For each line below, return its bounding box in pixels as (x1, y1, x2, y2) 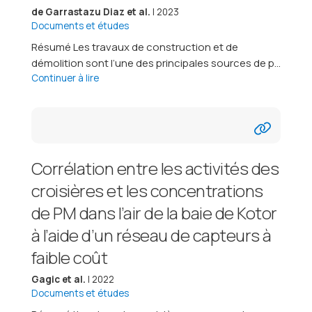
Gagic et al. (31, 272, 86, 286)
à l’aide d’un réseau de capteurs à (31, 223, 272, 247)
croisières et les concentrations (31, 178, 263, 202)
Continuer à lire (31, 71, 99, 84)
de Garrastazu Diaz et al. (31, 5, 150, 18)
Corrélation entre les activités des (31, 156, 279, 180)
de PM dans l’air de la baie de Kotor (31, 201, 277, 224)
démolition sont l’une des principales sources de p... (31, 55, 281, 70)
